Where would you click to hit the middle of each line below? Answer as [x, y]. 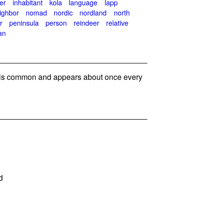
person [56, 22]
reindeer [87, 22]
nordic [63, 12]
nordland [93, 12]
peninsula [24, 22]
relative [117, 22]
